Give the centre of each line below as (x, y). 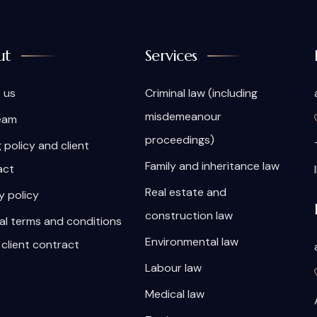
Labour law (173, 268)
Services (171, 56)
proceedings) (179, 140)
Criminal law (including (201, 93)
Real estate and (185, 192)
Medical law (174, 294)
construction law (189, 215)
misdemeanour (183, 116)
